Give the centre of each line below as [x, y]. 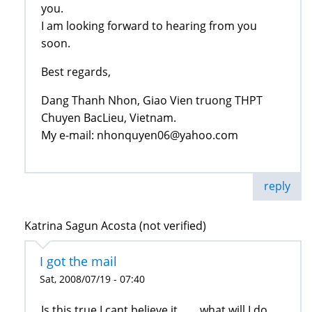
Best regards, [76, 71]
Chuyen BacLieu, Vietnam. [109, 117]
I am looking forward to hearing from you [149, 25]
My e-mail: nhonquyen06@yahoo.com [140, 135]
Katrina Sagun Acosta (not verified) [115, 225]
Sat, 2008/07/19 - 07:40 [92, 279]
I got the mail [78, 261]
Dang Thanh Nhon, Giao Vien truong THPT [152, 100]
